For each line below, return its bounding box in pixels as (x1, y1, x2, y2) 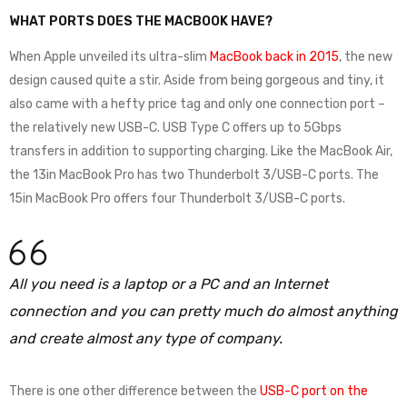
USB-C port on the (260, 383, 368, 400)
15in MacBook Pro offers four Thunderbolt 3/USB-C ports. (9, 191, 345, 207)
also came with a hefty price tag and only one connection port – (9, 96, 385, 113)
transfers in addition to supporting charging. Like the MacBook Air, (9, 144, 392, 160)
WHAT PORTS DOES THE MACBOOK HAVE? (9, 14, 273, 30)
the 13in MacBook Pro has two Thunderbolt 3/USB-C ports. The (9, 167, 379, 184)
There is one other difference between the (9, 383, 260, 400)
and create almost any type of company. (9, 330, 283, 348)
